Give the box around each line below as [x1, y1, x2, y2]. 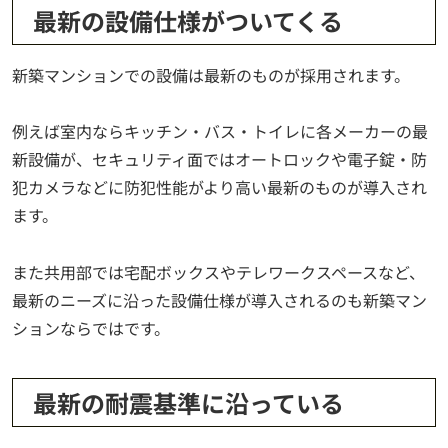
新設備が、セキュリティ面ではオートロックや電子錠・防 [12, 147, 427, 172]
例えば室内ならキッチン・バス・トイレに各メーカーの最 [12, 119, 428, 144]
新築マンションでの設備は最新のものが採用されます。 [12, 62, 410, 87]
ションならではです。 [12, 316, 170, 341]
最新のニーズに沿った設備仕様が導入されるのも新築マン [12, 288, 427, 313]
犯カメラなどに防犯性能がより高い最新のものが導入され [12, 175, 427, 200]
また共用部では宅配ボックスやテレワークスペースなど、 [12, 260, 425, 285]
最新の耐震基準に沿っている [33, 385, 344, 421]
